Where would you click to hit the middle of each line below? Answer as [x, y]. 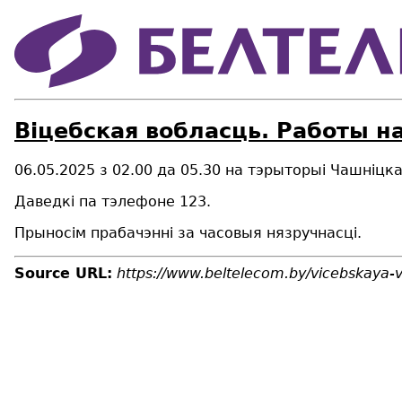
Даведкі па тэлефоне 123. [113, 201]
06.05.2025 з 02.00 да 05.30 [120, 170]
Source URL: [63, 273]
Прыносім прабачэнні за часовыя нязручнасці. [188, 232]
